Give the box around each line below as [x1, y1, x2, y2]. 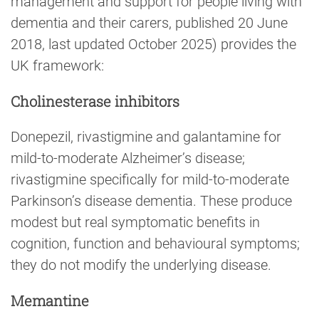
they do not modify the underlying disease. [11, 256, 271, 274]
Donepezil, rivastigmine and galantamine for [11, 128, 281, 146]
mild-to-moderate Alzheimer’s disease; [11, 150, 245, 167]
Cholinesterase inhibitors [11, 91, 179, 110]
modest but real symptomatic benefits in [11, 214, 260, 231]
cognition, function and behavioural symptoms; [11, 235, 300, 253]
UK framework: [11, 56, 104, 74]
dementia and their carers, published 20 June [11, 14, 288, 31]
